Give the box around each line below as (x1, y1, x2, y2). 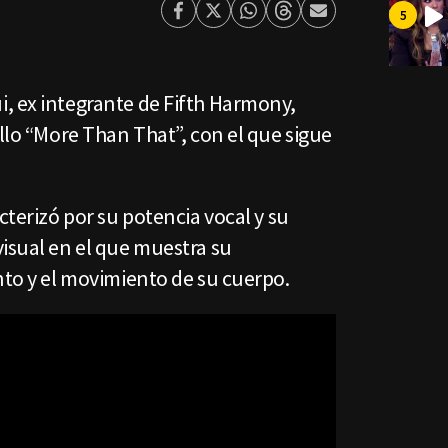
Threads (282, 8, 344, 31)
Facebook (177, 8, 249, 31)
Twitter (212, 8, 268, 31)
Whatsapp (247, 8, 321, 31)
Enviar (317, 8, 363, 31)
